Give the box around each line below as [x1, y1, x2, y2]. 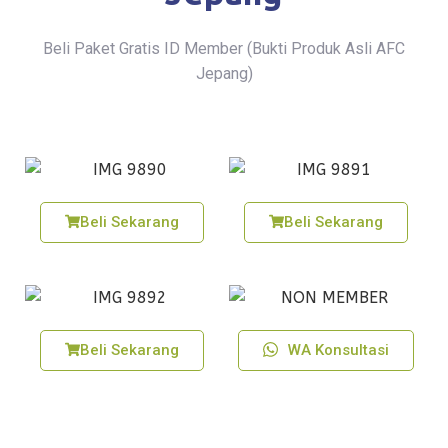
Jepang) [195, 64, 253, 84]
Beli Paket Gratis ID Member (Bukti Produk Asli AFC [43, 39, 405, 59]
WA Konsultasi [288, 340, 389, 359]
